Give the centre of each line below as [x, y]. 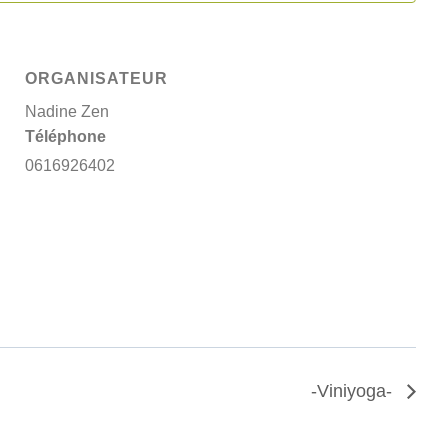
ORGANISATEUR [97, 78]
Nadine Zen [67, 111]
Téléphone [66, 136]
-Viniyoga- [353, 391]
